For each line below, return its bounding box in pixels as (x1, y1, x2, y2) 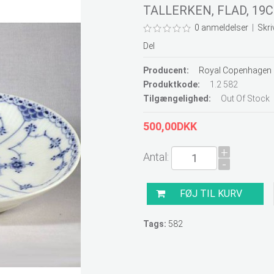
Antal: (143, 150, 171, 164)
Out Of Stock (219, 94, 270, 103)
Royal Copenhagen (199, 65, 272, 75)
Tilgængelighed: (143, 94, 211, 103)
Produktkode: (143, 80, 200, 89)
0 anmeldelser (194, 23, 248, 32)
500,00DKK (143, 120, 197, 133)
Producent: (143, 65, 189, 75)
